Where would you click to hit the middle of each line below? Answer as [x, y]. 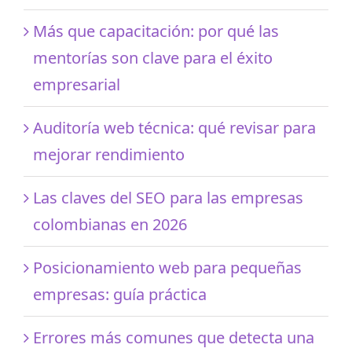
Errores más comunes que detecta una [174, 337]
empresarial [77, 84]
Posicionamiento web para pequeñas [167, 267]
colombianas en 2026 [110, 224]
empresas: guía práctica [120, 294]
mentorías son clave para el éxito [153, 57]
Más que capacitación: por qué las [156, 31]
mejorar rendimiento [109, 154]
